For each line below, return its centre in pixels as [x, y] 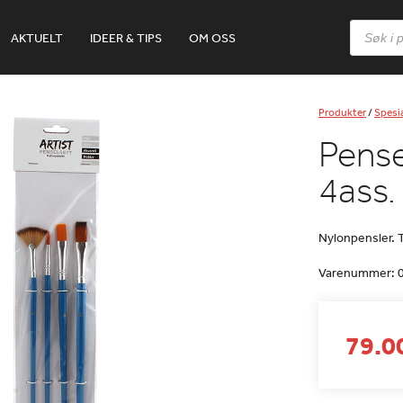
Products [374, 25]
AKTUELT [37, 38]
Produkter [342, 112]
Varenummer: [358, 273]
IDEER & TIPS [126, 38]
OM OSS [212, 38]
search [368, 38]
